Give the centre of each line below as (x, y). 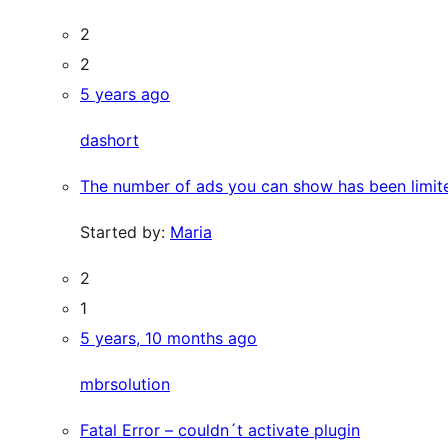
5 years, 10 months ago (168, 338)
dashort (109, 140)
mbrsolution (125, 384)
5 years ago (125, 94)
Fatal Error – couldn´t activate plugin (220, 430)
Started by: (125, 232)
